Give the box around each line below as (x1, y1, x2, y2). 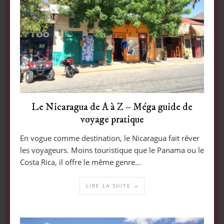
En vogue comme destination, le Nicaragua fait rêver (19, 132, 199, 143)
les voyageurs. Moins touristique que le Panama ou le (19, 144, 204, 155)
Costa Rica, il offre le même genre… (19, 156, 141, 167)
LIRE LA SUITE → (86, 181, 139, 189)
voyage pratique (80, 113, 144, 126)
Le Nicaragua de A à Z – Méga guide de (31, 100, 192, 113)
